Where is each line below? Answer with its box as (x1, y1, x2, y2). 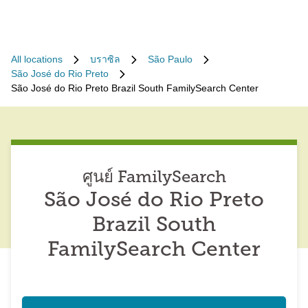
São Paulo (148, 54, 192, 65)
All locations (11, 54, 63, 65)
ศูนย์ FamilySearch (82, 170, 226, 186)
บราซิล (90, 54, 120, 65)
